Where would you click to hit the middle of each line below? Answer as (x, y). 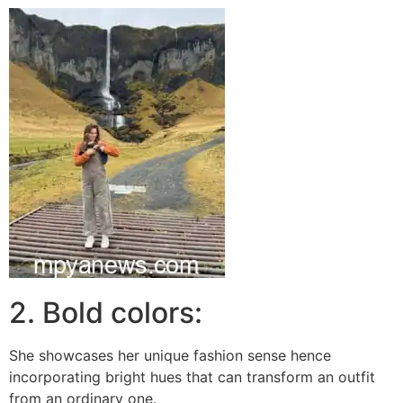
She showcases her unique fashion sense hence (170, 356)
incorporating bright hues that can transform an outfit (192, 377)
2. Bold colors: (106, 313)
